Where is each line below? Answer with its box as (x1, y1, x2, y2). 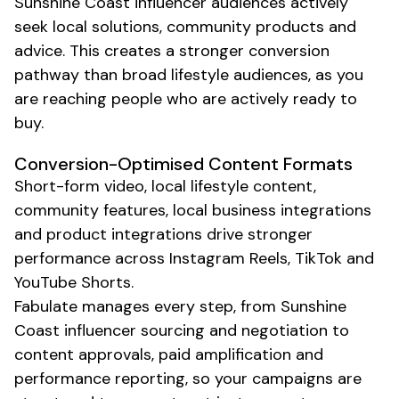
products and (251, 15, 356, 37)
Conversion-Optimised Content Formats (14, 151, 353, 175)
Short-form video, (14, 175, 151, 197)
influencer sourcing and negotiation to (60, 319, 349, 341)
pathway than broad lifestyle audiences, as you (14, 63, 363, 85)
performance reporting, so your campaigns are (14, 367, 362, 389)
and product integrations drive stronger (14, 223, 313, 245)
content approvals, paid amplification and (14, 343, 323, 365)
